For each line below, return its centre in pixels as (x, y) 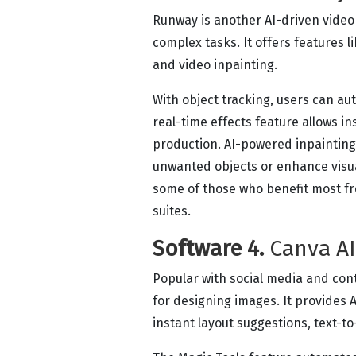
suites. (173, 211)
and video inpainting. (215, 64)
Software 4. (211, 248)
